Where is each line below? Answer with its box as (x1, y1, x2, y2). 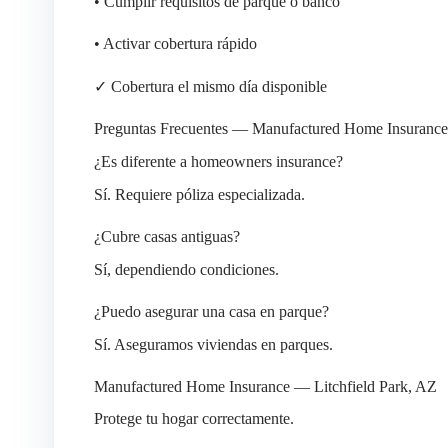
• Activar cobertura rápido (93, 35, 257, 53)
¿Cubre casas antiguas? (93, 227, 240, 245)
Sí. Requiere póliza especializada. (93, 185, 305, 203)
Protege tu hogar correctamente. (93, 410, 294, 428)
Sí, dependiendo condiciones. (93, 260, 279, 278)
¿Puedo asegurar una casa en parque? (93, 302, 329, 320)
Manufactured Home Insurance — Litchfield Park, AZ (93, 377, 437, 395)
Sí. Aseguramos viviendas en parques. (93, 335, 333, 353)
